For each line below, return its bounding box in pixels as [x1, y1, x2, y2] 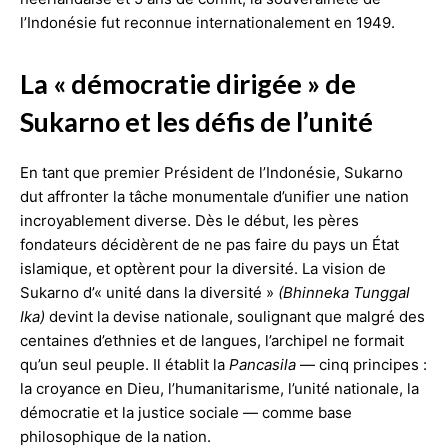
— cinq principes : [300, 354, 427, 374]
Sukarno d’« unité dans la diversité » [20, 282, 278, 302]
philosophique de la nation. [20, 426, 211, 446]
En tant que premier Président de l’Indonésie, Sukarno [20, 162, 403, 182]
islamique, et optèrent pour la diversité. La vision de [20, 258, 386, 278]
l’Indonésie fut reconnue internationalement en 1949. [20, 12, 395, 32]
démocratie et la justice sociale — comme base [20, 402, 352, 422]
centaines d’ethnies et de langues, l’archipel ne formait [20, 330, 404, 350]
